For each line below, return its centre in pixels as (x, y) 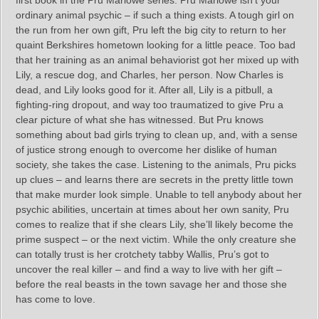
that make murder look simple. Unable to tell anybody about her (159, 194)
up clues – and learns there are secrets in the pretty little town (155, 179)
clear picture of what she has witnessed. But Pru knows (140, 119)
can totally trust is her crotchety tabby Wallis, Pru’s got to (142, 254)
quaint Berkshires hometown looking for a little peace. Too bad (156, 45)
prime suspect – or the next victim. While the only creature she (156, 239)
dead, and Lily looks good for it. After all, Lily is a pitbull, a (144, 89)
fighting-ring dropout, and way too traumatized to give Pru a (150, 104)
